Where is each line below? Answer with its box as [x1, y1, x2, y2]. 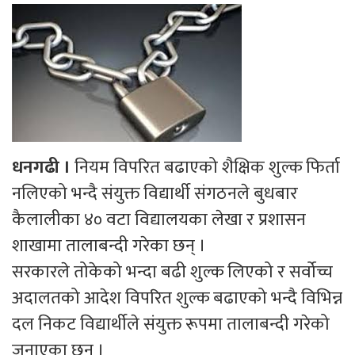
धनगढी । [12, 152, 74, 182]
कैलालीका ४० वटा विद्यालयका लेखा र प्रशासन [12, 204, 306, 235]
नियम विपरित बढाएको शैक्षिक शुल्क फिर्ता [74, 152, 340, 182]
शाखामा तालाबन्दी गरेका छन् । [12, 231, 206, 261]
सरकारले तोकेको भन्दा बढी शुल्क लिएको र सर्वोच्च [12, 257, 333, 287]
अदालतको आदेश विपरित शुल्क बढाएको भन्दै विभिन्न [12, 283, 342, 313]
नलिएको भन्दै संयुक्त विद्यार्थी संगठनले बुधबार [12, 178, 298, 208]
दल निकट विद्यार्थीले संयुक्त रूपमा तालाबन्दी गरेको [12, 309, 330, 339]
